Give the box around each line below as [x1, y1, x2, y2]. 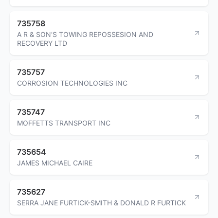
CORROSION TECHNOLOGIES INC [17, 78, 127, 87]
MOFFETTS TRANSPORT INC [17, 118, 110, 127]
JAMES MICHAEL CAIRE [17, 158, 92, 167]
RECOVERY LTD [17, 38, 67, 47]
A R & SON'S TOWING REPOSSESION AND [17, 30, 153, 38]
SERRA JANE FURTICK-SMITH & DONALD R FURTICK [17, 198, 186, 207]
